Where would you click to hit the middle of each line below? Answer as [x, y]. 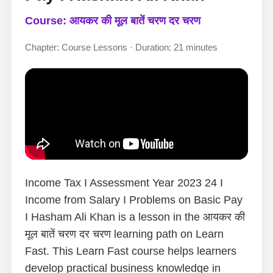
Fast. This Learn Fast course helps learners [131, 251]
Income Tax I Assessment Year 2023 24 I [124, 183]
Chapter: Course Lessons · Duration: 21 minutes [121, 47]
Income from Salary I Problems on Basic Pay [134, 200]
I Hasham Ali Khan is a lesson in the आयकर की [135, 217]
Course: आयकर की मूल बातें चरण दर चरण [113, 21]
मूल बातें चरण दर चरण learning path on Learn [124, 234]
